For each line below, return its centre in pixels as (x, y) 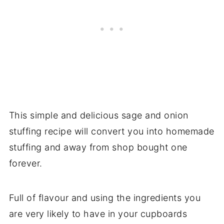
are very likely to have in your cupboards (98, 213)
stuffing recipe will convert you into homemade (111, 131)
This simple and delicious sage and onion (98, 115)
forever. (25, 163)
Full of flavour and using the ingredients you (105, 197)
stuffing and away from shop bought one (98, 147)
